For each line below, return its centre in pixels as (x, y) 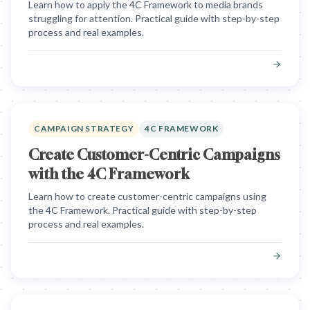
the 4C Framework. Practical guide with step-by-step (143, 210)
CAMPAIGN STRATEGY (84, 128)
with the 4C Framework (109, 174)
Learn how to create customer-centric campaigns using (147, 196)
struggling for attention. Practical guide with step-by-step (154, 18)
